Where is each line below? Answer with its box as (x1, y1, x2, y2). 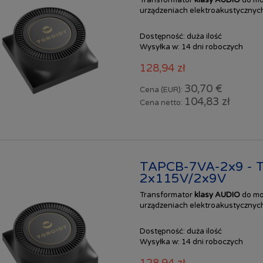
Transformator (139, 190, 194, 200)
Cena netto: (139, 97, 184, 107)
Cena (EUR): (139, 85, 184, 95)
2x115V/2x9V (139, 171, 226, 187)
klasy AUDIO (194, 190, 242, 200)
